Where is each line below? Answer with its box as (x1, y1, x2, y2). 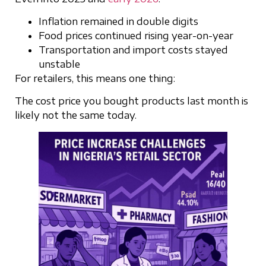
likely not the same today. (15, 109, 137, 122)
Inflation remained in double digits (39, 15, 198, 27)
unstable (39, 58, 80, 70)
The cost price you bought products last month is (15, 95, 248, 107)
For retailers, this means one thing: (15, 72, 175, 84)
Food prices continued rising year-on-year (39, 29, 233, 42)
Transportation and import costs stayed (39, 43, 228, 56)
